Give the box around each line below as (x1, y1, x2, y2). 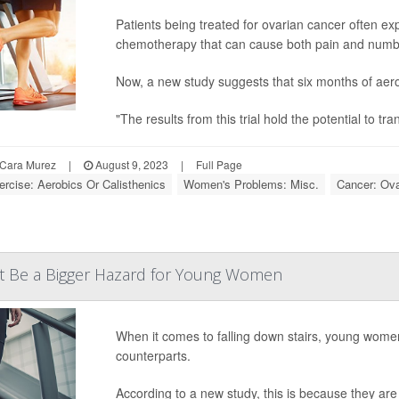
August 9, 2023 (92, 157, 168, 172)
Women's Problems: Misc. (183, 175, 319, 192)
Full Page (195, 157, 242, 172)
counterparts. (115, 346, 191, 364)
